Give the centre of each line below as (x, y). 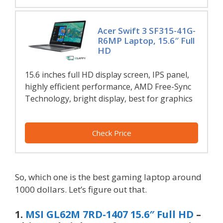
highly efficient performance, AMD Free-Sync (108, 87)
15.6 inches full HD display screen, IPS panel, (107, 75)
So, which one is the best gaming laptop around (108, 177)
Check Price (111, 133)
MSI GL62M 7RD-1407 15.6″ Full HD (110, 214)
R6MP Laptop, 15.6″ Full (146, 40)
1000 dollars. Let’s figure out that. (81, 190)
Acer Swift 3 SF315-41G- (146, 30)
